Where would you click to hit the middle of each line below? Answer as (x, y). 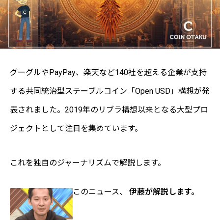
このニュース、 (101, 192)
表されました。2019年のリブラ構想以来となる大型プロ (109, 110)
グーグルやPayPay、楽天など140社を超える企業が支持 (108, 72)
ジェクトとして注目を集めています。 (76, 128)
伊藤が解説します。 (164, 192)
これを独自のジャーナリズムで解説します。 (88, 163)
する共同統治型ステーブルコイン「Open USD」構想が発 (110, 91)
